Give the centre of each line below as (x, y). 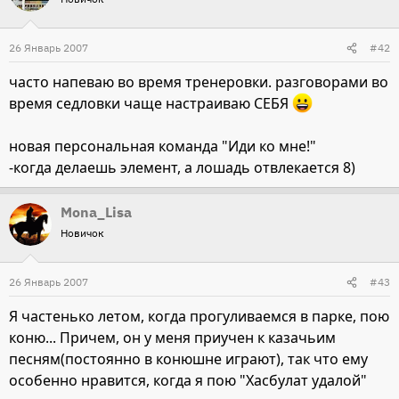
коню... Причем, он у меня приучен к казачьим (172, 338)
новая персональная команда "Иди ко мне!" (163, 147)
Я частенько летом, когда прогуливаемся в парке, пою (199, 317)
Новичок (82, 233)
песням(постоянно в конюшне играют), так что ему (188, 359)
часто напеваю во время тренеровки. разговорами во (199, 82)
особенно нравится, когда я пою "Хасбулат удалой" (188, 381)
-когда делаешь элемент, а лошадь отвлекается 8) (182, 168)
